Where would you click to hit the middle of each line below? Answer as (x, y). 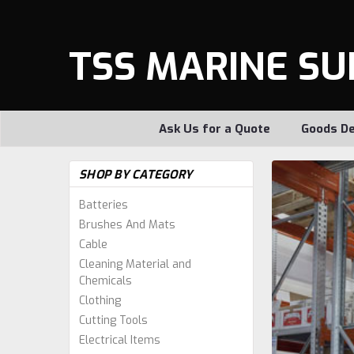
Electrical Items (120, 340)
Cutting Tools (113, 320)
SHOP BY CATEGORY (136, 175)
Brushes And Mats (127, 225)
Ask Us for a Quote (214, 129)
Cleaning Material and (135, 264)
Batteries (104, 205)
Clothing (100, 301)
